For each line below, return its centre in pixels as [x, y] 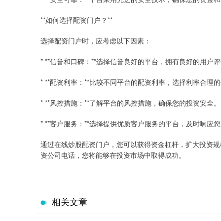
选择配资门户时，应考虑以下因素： [96, 40]
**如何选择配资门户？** [76, 20]
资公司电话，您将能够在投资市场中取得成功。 [113, 155]
